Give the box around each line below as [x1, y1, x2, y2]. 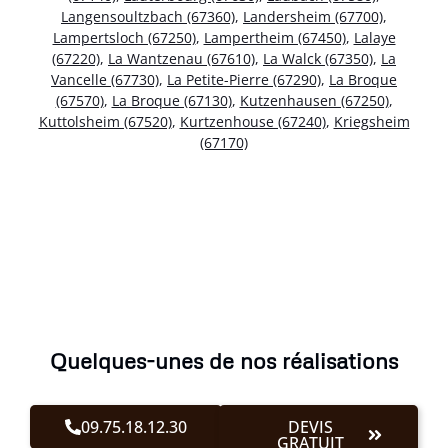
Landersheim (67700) [243, 7, 383, 27]
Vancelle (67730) [51, 70, 159, 90]
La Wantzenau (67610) [108, 49, 255, 69]
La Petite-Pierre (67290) [167, 70, 321, 90]
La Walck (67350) [263, 49, 373, 69]
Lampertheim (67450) [203, 28, 346, 48]
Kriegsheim [333, 112, 410, 132]
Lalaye [353, 28, 396, 48]
